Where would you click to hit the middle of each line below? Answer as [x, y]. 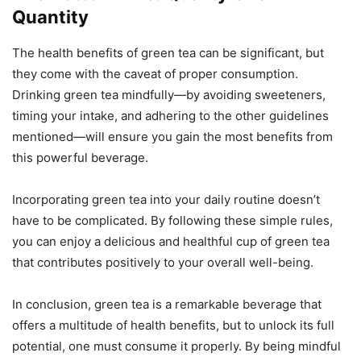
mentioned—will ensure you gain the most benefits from [172, 136]
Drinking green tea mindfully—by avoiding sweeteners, [169, 94]
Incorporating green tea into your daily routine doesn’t [166, 199]
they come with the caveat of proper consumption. [155, 73]
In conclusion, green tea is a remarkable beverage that [167, 304]
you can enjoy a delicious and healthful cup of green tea [171, 241]
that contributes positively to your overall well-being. [163, 262]
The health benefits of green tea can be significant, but [168, 52]
